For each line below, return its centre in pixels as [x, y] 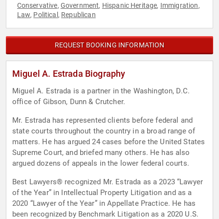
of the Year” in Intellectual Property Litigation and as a [102, 193]
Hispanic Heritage [130, 6]
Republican [78, 15]
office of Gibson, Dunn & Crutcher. [69, 102]
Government [80, 6]
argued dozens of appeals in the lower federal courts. [101, 164]
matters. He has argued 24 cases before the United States [109, 142]
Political [46, 15]
